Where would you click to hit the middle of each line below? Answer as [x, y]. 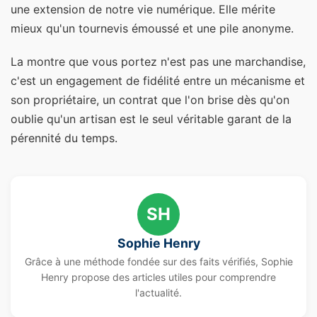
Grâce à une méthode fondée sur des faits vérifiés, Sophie [158, 261]
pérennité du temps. [64, 138]
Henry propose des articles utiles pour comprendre [158, 277]
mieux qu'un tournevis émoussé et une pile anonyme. [152, 28]
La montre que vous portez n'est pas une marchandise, [158, 61]
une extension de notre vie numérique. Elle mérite [143, 9]
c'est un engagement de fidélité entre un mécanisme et [158, 80]
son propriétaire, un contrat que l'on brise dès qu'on [150, 99]
